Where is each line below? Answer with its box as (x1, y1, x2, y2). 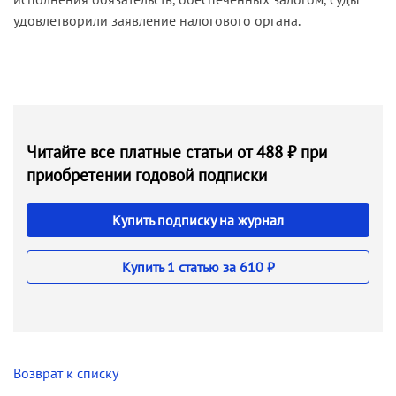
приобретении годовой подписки (27, 163, 267, 186)
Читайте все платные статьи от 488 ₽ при (27, 140, 327, 163)
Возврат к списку (13, 363, 118, 382)
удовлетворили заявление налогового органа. (13, 11, 301, 29)
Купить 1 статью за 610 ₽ (121, 257, 275, 276)
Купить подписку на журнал (112, 210, 284, 229)
